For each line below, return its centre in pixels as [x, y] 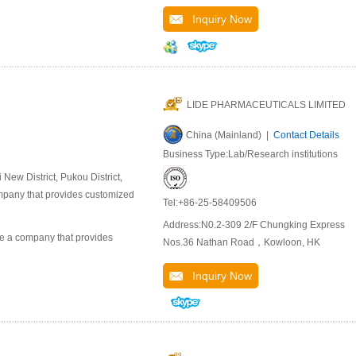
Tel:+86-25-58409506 [210, 203]
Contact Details [306, 135]
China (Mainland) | [230, 135]
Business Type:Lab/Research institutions [250, 155]
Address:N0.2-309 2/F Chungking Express [254, 225]
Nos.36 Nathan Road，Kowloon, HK [242, 243]
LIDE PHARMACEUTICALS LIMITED [266, 105]
